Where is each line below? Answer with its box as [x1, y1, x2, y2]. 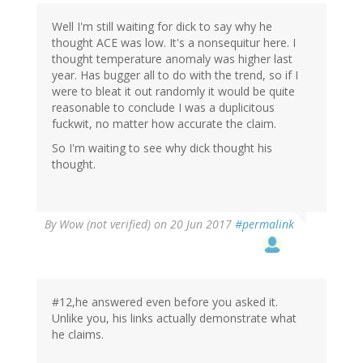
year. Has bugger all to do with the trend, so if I [52, 66, 298, 83]
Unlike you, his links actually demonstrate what [52, 310, 297, 326]
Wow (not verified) [59, 216, 151, 232]
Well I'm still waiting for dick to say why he [52, 18, 272, 34]
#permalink [235, 216, 294, 232]
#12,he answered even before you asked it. [52, 293, 278, 310]
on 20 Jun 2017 [151, 216, 235, 232]
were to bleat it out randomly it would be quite [52, 83, 295, 99]
